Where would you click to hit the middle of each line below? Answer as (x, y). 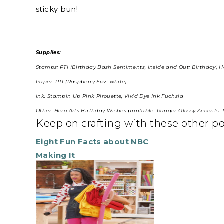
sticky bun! (57, 9)
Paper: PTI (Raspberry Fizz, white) (81, 82)
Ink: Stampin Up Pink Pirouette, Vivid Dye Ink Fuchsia (110, 96)
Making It (56, 155)
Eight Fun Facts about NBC (92, 142)
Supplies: (49, 53)
